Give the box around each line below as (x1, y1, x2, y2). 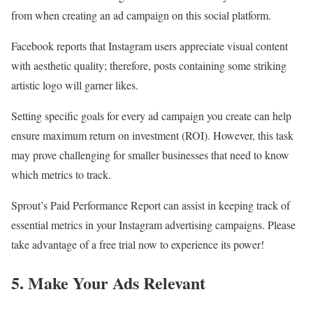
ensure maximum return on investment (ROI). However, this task (11, 128, 293, 143)
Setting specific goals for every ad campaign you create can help (11, 108, 291, 124)
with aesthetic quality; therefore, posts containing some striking (11, 58, 286, 73)
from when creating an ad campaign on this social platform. (11, 8, 271, 23)
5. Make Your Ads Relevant (11, 270, 205, 295)
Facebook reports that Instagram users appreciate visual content (11, 38, 288, 54)
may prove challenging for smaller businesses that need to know (11, 147, 289, 163)
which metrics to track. (11, 167, 111, 182)
